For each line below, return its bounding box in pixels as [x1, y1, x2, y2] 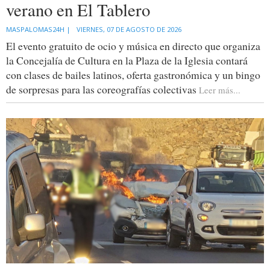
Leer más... [199, 83, 240, 96]
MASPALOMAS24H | [6, 24, 71, 34]
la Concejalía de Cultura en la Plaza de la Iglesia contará [6, 52, 248, 67]
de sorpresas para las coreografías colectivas [6, 81, 199, 96]
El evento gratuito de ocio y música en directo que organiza [6, 38, 260, 53]
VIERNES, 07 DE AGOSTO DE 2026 [77, 24, 181, 34]
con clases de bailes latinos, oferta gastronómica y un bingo [6, 67, 260, 82]
